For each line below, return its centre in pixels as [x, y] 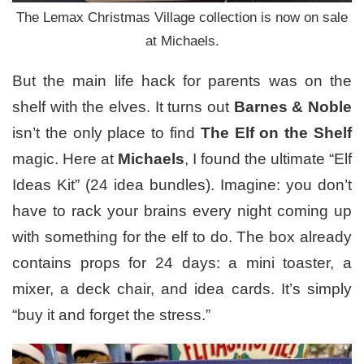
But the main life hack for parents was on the [182, 81]
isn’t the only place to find [106, 133]
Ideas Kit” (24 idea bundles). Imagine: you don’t [182, 185]
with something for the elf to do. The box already [182, 237]
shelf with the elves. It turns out [123, 107]
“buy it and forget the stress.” [111, 315]
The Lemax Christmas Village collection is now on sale [182, 18]
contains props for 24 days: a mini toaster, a [182, 263]
